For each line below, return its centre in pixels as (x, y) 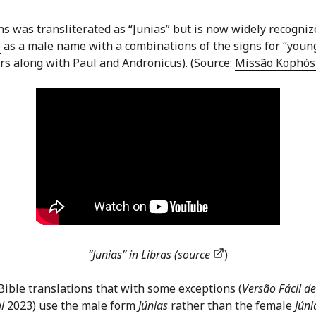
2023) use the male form (71, 306)
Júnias (153, 306)
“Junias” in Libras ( (133, 255)
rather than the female (231, 306)
